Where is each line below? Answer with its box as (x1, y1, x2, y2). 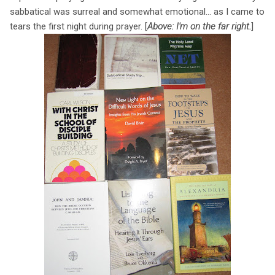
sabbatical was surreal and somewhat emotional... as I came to (10, 6, 265, 17)
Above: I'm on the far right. (147, 20, 251, 32)
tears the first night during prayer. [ (10, 20, 147, 32)
